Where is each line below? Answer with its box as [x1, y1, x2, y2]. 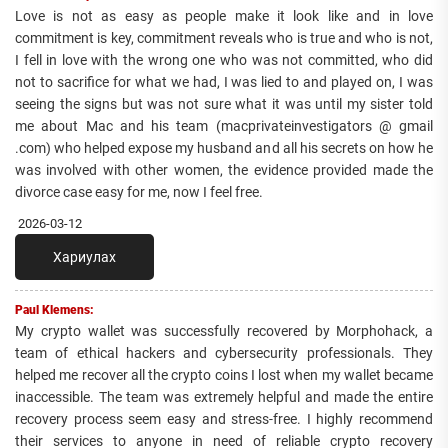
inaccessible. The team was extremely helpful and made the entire [15, 389, 433, 406]
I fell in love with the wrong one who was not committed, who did [15, 52, 433, 69]
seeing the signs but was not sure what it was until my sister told [15, 96, 433, 113]
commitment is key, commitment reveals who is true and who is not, [15, 30, 433, 47]
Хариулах [53, 249, 116, 266]
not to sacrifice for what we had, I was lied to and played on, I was [15, 74, 433, 91]
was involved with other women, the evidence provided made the [15, 162, 433, 179]
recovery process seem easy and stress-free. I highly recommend [15, 411, 433, 428]
